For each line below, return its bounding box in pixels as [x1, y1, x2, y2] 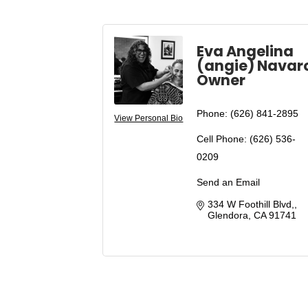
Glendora [208, 209, 249, 221]
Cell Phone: [197, 133, 247, 144]
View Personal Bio [114, 113, 184, 123]
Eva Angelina [197, 41, 294, 62]
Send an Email [197, 176, 261, 188]
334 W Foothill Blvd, [208, 198, 295, 210]
